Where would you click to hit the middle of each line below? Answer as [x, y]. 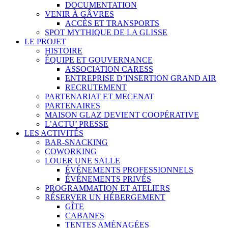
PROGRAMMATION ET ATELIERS [107, 188]
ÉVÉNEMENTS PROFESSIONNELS [129, 169]
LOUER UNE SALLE [82, 160]
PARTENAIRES [73, 105]
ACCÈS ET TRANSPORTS [112, 23]
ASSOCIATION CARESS [109, 69]
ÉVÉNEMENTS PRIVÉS [108, 179]
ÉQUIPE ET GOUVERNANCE [99, 60]
